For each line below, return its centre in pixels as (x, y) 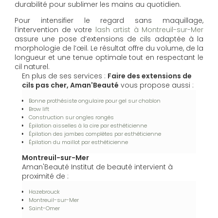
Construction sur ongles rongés (71, 118)
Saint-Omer (44, 209)
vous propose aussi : (156, 85)
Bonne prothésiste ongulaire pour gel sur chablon (95, 101)
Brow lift (39, 109)
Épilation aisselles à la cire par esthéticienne (88, 126)
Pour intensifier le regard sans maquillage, (109, 21)
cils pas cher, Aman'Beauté (70, 85)
